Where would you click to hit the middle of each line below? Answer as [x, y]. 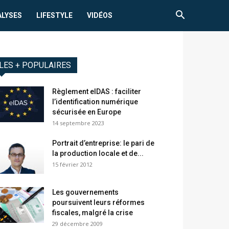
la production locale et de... [98, 154]
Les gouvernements [85, 192]
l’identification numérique [95, 102]
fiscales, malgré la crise [93, 213]
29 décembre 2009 [77, 224]
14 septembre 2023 [78, 123]
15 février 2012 [72, 165]
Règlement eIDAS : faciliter [97, 92]
